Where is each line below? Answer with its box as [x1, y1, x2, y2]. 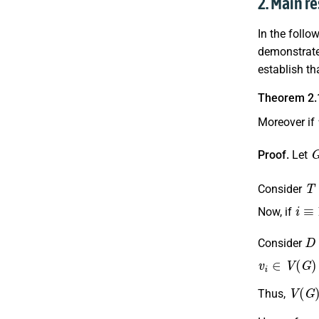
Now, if [258, 205, 295, 219]
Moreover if [258, 115, 318, 129]
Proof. [258, 147, 289, 162]
